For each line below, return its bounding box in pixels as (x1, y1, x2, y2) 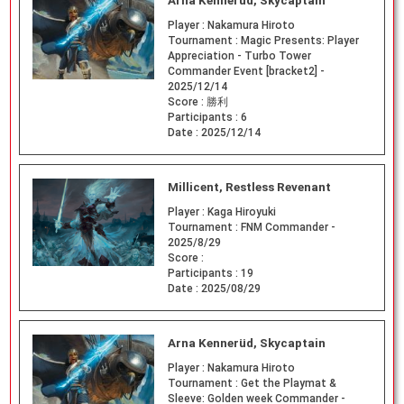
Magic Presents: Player (240, 34, 359, 48)
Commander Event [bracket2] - (167, 65, 325, 78)
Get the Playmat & (240, 376, 336, 390)
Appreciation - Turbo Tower (167, 50, 311, 63)
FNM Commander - (240, 221, 335, 234)
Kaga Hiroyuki (207, 206, 276, 219)
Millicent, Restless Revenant (167, 180, 331, 195)
